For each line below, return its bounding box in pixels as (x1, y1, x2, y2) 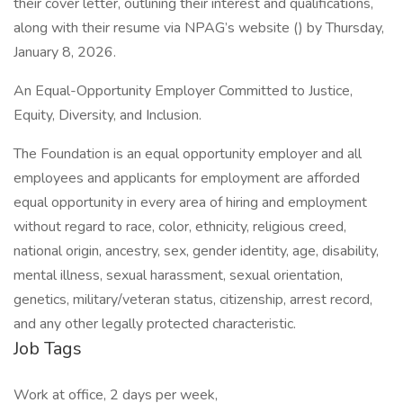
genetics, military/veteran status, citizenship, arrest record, (13, 290, 372, 309)
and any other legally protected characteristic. (13, 314, 296, 334)
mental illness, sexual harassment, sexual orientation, (13, 265, 343, 285)
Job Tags (13, 336, 82, 361)
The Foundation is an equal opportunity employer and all (13, 144, 362, 164)
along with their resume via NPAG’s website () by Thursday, (13, 18, 384, 38)
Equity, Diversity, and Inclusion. (13, 105, 201, 125)
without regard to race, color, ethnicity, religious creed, (13, 217, 346, 237)
